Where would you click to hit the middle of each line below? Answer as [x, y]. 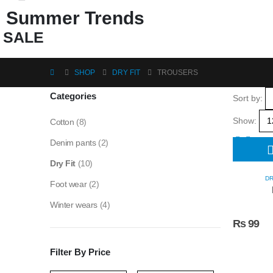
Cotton [62, 122]
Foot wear [69, 184]
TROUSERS [178, 73]
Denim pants [73, 143]
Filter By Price [80, 252]
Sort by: [248, 98]
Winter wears [74, 205]
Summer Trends [75, 18]
